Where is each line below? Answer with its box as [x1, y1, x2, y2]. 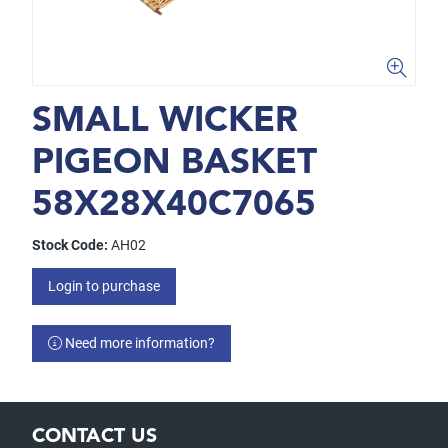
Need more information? [62, 335, 215, 351]
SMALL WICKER [32, 105, 298, 140]
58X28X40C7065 [32, 189, 316, 224]
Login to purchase [48, 278, 160, 294]
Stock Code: [32, 237, 108, 253]
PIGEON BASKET [32, 147, 317, 182]
